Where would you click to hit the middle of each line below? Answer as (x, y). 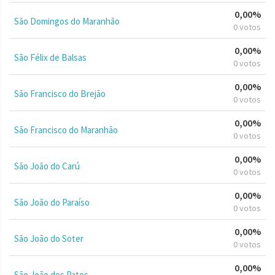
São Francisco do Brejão (60, 93)
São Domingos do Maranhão (67, 21)
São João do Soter (49, 238)
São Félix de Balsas (50, 57)
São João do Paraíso (52, 202)
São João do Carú (47, 166)
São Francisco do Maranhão (66, 130)
